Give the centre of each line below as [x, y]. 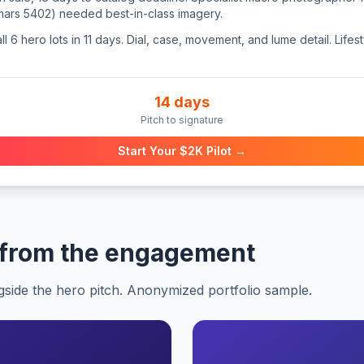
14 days [182, 102]
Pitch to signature [182, 120]
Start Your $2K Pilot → [182, 151]
